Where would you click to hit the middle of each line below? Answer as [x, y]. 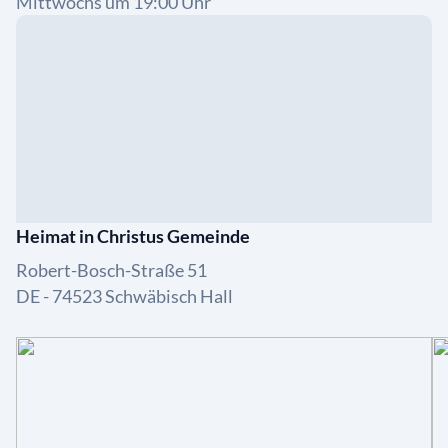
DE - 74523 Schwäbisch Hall [124, 296]
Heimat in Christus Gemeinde [133, 236]
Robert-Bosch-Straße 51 [111, 270]
